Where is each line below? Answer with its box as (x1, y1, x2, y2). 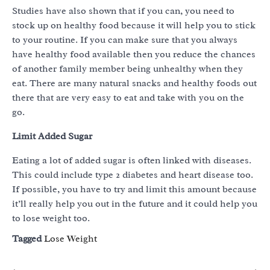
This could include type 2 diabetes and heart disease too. (12, 169, 253, 181)
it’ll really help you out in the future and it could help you (12, 198, 257, 210)
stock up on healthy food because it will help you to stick (12, 19, 256, 31)
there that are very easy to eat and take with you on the (12, 92, 244, 104)
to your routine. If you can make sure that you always (12, 34, 237, 46)
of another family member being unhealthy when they (12, 63, 243, 75)
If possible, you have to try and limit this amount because (12, 183, 257, 195)
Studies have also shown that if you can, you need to (12, 5, 234, 17)
